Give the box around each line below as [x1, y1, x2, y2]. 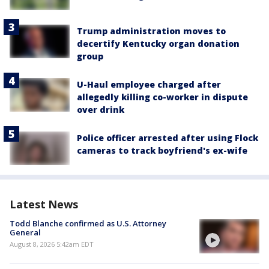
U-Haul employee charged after [77, 79, 221, 91]
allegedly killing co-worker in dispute [77, 91, 248, 103]
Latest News [10, 197, 78, 212]
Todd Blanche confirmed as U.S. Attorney [10, 218, 166, 229]
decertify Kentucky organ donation [77, 38, 240, 50]
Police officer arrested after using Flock [77, 132, 258, 144]
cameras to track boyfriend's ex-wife [77, 145, 247, 157]
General [10, 227, 41, 238]
